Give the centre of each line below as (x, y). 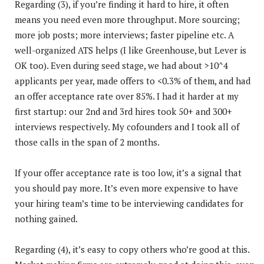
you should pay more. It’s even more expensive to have (126, 188)
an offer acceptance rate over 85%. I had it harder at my (127, 96)
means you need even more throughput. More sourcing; (127, 19)
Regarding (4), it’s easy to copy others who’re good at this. (132, 249)
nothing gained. (46, 218)
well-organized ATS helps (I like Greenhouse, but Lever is (131, 50)
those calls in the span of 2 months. (87, 142)
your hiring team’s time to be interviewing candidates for (129, 203)
